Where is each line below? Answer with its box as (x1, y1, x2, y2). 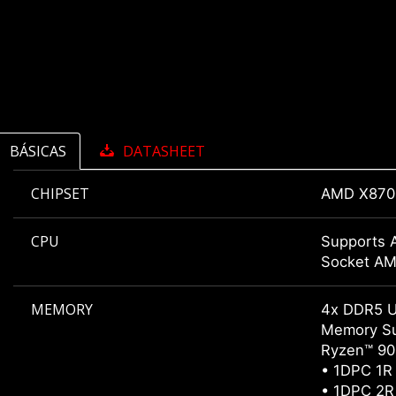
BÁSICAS (10, 141, 66, 162)
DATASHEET (123, 141, 205, 162)
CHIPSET (31, 184, 89, 204)
